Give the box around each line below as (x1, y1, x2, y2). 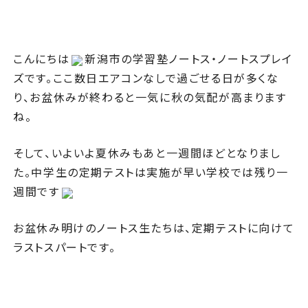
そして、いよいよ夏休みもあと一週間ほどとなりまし (13, 144, 281, 161)
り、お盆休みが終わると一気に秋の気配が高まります (13, 89, 287, 105)
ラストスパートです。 (13, 239, 116, 255)
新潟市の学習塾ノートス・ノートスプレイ (85, 50, 293, 67)
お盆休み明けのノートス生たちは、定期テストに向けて (13, 219, 295, 236)
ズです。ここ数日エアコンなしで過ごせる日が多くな (13, 69, 279, 86)
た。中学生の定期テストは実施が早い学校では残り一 (13, 164, 289, 180)
